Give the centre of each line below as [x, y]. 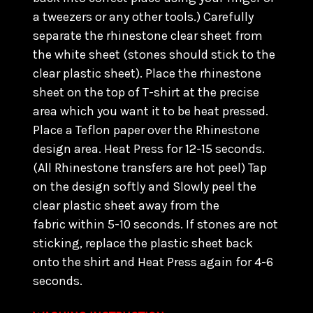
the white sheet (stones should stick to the [154, 54]
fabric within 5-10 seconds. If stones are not [155, 224]
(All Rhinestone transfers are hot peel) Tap [150, 168]
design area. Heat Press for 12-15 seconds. [149, 149]
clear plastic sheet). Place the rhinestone [147, 73]
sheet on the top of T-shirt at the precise [146, 92]
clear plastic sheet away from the [126, 205]
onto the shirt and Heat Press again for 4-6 [153, 262]
